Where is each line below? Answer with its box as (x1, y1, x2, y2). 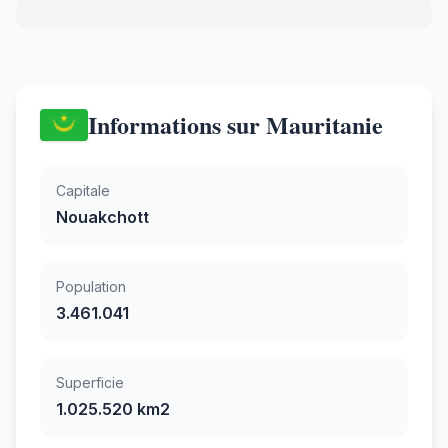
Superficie (56, 373, 124, 391)
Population (56, 277, 126, 295)
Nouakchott (56, 206, 149, 227)
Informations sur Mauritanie (88, 106, 383, 142)
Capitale (56, 181, 110, 199)
